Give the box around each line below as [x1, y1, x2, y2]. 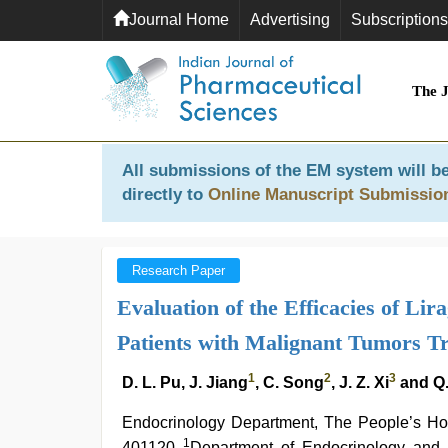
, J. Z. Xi [331, 374, 389, 391]
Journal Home [129, 11, 229, 28]
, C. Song [255, 374, 324, 391]
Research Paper [132, 263, 225, 278]
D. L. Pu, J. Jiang [122, 374, 248, 391]
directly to [122, 185, 208, 204]
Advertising [250, 11, 330, 28]
